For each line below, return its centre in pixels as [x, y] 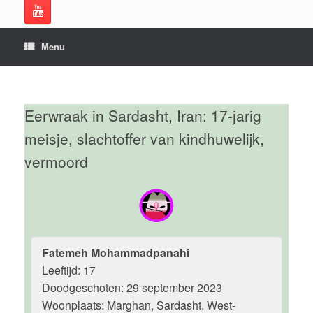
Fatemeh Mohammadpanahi [116, 253]
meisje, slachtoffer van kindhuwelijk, [144, 138]
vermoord [56, 161]
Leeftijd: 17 [69, 270]
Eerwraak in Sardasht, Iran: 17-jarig [143, 115]
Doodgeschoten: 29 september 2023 [132, 287]
